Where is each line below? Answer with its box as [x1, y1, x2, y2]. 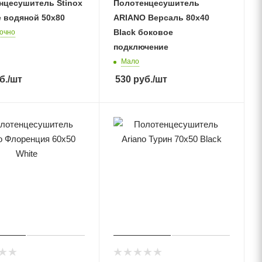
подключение [113, 42, 168, 51]
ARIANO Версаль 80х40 [113, 12, 209, 22]
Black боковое [113, 27, 173, 37]
